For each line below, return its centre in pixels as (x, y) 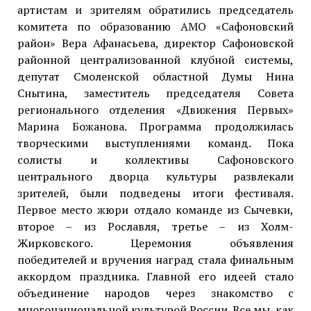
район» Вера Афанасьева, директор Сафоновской (155, 43)
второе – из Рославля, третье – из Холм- (155, 227)
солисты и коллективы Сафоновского (155, 160)
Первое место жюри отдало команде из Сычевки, (155, 210)
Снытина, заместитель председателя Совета (155, 93)
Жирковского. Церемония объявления (155, 243)
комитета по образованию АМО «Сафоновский (155, 27)
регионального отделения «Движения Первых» (155, 110)
